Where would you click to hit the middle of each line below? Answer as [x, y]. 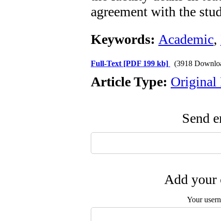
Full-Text [107, 63]
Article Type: [131, 82]
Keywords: [125, 39]
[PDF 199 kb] [146, 63]
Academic [186, 39]
